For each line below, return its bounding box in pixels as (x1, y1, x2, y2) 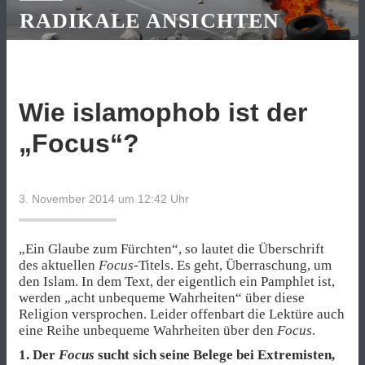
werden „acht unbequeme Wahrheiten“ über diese (19, 290, 305, 306)
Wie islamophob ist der (19, 98, 307, 128)
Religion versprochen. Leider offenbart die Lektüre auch (19, 306, 345, 323)
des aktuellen (19, 257, 99, 274)
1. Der (19, 347, 59, 363)
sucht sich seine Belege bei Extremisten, (95, 347, 335, 363)
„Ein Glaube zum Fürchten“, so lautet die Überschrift (19, 241, 324, 257)
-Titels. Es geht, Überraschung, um (134, 257, 332, 274)
